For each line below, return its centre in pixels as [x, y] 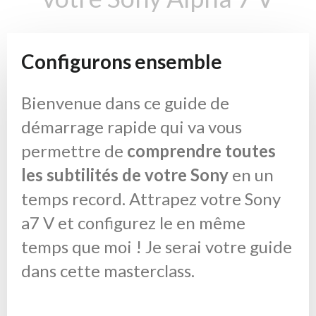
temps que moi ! [83, 246]
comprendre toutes [201, 150]
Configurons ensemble [122, 61]
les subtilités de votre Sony [125, 174]
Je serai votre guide [219, 246]
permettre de [74, 150]
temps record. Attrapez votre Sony [151, 198]
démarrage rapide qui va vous [132, 126]
